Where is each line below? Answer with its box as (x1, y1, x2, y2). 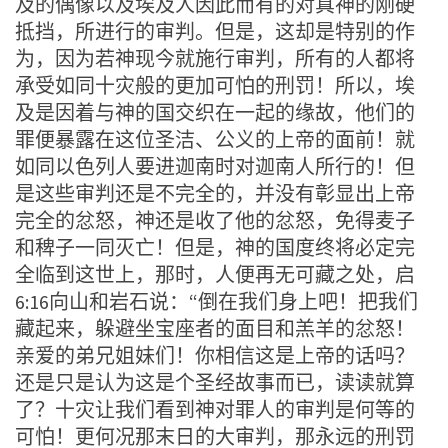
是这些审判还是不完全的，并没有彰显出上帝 (15, 180, 415, 206)
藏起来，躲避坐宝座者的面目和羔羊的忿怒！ (15, 315, 415, 341)
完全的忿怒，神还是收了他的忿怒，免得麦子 (15, 207, 415, 233)
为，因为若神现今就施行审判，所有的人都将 (15, 45, 415, 71)
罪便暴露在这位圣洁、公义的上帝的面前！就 (15, 126, 415, 152)
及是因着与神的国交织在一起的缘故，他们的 (15, 99, 415, 125)
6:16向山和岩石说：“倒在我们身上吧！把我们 (15, 288, 418, 314)
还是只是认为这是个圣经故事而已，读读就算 (15, 369, 415, 395)
